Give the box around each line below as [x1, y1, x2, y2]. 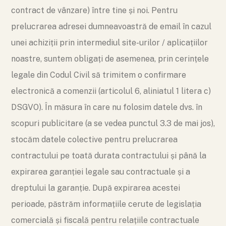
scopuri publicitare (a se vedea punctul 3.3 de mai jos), [11, 119, 215, 128]
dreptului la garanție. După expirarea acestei [11, 183, 180, 193]
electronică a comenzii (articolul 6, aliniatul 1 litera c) [11, 86, 211, 96]
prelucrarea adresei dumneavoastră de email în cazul [11, 22, 211, 31]
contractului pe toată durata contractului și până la [11, 151, 206, 160]
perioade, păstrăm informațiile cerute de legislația [11, 199, 201, 209]
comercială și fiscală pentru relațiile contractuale [11, 215, 199, 225]
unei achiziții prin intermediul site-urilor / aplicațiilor [11, 38, 208, 47]
